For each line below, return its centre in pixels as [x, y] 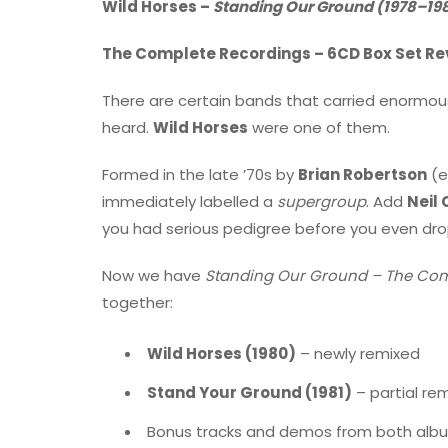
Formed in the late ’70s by [200, 174]
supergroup [321, 201]
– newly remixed [358, 354]
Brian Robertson [362, 174]
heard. [127, 127]
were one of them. [319, 127]
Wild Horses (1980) [221, 354]
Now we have [153, 275]
